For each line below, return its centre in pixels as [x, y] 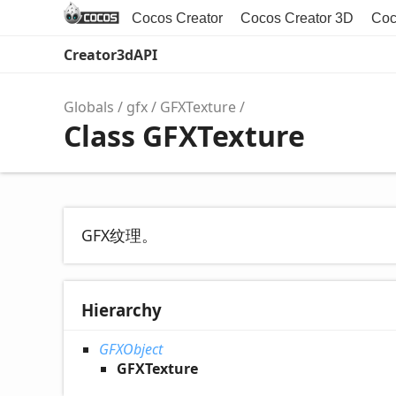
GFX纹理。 [119, 235]
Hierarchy [122, 310]
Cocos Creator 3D [297, 18]
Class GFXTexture [184, 136]
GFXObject [131, 349]
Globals [89, 107]
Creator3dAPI [110, 55]
